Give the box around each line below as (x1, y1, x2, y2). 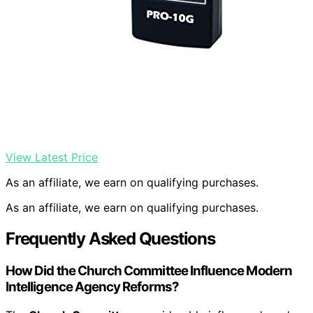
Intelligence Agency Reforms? (6, 279, 179, 296)
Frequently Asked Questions (6, 228, 215, 249)
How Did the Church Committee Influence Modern (6, 263, 292, 279)
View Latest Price (6, 150, 98, 165)
